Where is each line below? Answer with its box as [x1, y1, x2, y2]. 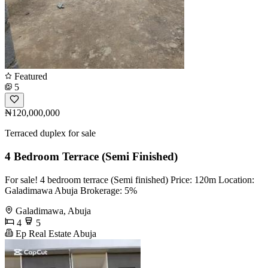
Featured [12, 71, 47, 82]
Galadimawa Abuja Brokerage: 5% [5, 185, 137, 196]
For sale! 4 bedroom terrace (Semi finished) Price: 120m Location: [5, 174, 254, 185]
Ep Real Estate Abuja [13, 228, 96, 239]
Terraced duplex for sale [5, 128, 96, 139]
